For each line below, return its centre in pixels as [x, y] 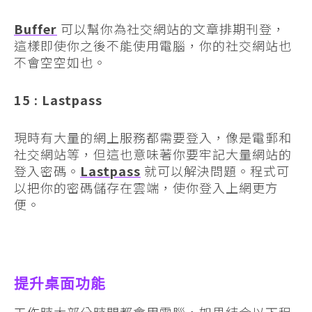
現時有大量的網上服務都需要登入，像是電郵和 [153, 137]
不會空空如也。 [60, 62]
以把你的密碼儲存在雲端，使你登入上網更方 [146, 187]
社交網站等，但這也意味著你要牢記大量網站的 [153, 154]
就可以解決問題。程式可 [215, 170]
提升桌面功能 [60, 283]
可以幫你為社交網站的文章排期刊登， [171, 28]
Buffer [36, 28]
